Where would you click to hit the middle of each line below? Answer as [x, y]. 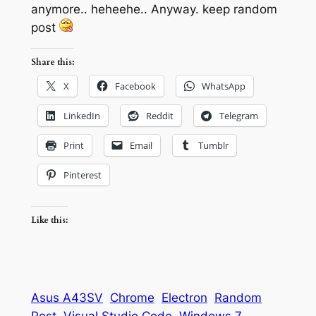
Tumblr [213, 146]
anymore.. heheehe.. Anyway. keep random [154, 9]
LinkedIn [81, 116]
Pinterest [82, 175]
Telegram [238, 116]
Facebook [135, 86]
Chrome [132, 297]
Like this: [49, 220]
